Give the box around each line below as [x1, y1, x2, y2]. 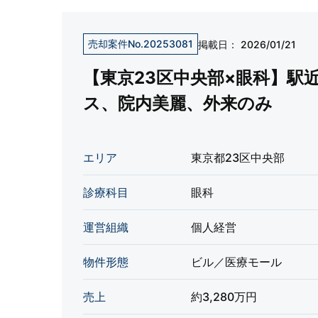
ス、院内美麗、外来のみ [83, 93, 273, 114]
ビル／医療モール [191, 255, 282, 269]
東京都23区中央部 [191, 150, 285, 165]
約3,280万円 [191, 290, 257, 304]
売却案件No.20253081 [88, 38, 193, 50]
